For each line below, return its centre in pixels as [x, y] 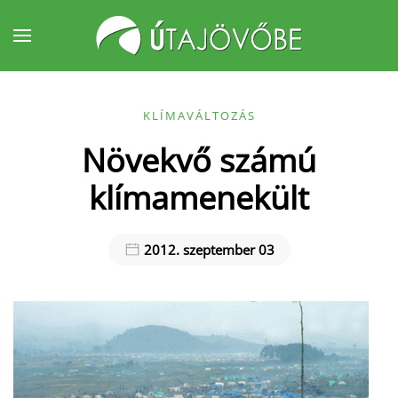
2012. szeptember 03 [207, 250]
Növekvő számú [199, 160]
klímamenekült [199, 197]
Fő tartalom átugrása [111, 51]
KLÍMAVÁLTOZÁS [199, 115]
